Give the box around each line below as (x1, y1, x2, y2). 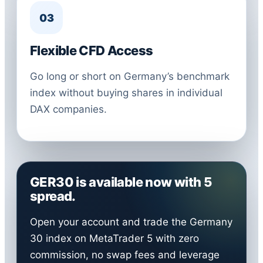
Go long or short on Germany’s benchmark (30, 70, 230, 82)
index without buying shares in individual (30, 87, 222, 99)
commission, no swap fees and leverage (30, 249, 220, 261)
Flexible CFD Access (30, 43, 153, 58)
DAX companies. (30, 103, 107, 115)
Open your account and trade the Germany (30, 216, 232, 228)
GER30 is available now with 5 (30, 174, 212, 190)
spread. (30, 188, 76, 204)
